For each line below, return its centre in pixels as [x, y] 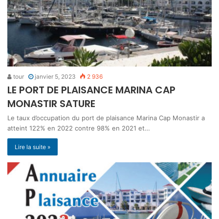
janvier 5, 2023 [55, 76]
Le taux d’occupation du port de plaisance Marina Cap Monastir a [106, 118]
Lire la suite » [33, 147]
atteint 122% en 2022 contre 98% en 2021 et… [79, 128]
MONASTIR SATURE [51, 103]
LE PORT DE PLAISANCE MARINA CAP [91, 90]
